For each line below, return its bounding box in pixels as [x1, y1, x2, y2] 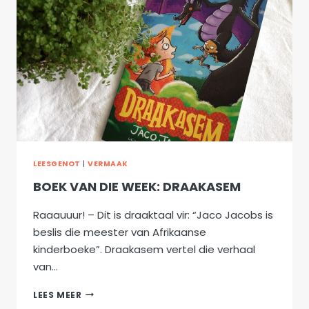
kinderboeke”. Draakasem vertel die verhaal [33, 241, 255, 257]
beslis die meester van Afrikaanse [33, 224, 206, 239]
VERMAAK [88, 159, 128, 170]
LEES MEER [33, 288, 82, 301]
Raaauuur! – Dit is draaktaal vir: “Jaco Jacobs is [33, 207, 273, 222]
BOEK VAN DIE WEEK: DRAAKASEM [33, 177, 241, 195]
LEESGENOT [33, 159, 81, 170]
